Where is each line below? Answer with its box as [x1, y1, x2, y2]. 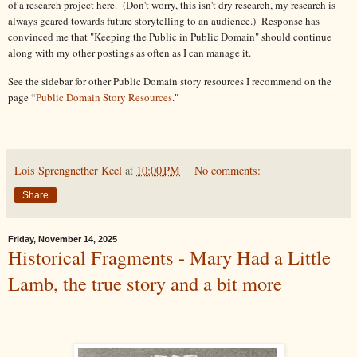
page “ [8, 89, 36, 104]
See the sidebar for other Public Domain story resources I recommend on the [8, 73, 331, 88]
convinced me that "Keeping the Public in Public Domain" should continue [8, 29, 331, 45]
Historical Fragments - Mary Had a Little [8, 243, 331, 270]
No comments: [194, 162, 261, 178]
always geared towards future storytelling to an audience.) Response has [8, 14, 320, 29]
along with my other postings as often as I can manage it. [8, 45, 251, 61]
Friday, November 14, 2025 [8, 233, 117, 244]
